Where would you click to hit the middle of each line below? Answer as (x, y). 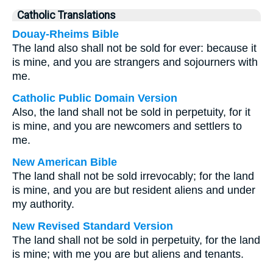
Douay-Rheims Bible (66, 34)
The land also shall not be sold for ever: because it (134, 48)
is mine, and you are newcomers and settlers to (127, 126)
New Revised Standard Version (93, 226)
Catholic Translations (66, 15)
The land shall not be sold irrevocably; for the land (133, 176)
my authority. (43, 204)
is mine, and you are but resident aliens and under (134, 190)
